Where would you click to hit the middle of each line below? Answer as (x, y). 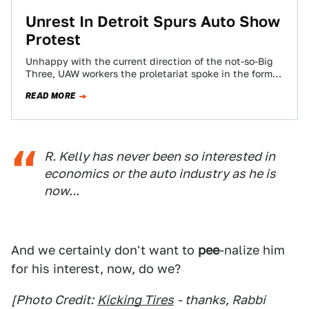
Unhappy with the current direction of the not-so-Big (149, 61)
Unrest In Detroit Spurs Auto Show (153, 21)
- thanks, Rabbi (221, 300)
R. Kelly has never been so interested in (160, 156)
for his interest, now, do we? (96, 269)
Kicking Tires (136, 300)
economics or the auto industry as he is (160, 173)
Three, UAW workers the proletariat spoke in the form (149, 74)
